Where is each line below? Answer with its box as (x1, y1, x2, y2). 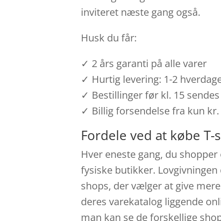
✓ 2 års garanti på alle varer (81, 56, 207, 70)
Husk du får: (81, 31, 137, 44)
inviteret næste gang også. (81, 5, 201, 19)
